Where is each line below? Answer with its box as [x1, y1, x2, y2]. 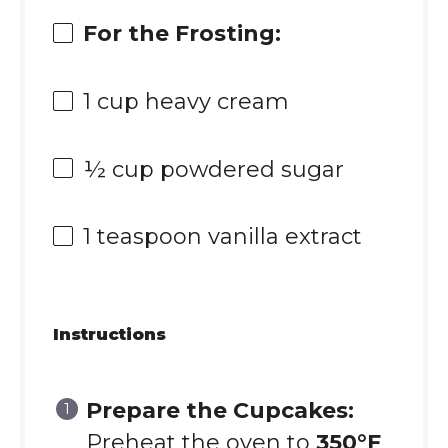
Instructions [52, 324, 166, 344]
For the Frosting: [82, 20, 281, 48]
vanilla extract [201, 223, 362, 251]
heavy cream [138, 87, 289, 115]
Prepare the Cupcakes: [85, 397, 354, 424]
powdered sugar [153, 155, 344, 183]
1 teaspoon [82, 223, 202, 251]
